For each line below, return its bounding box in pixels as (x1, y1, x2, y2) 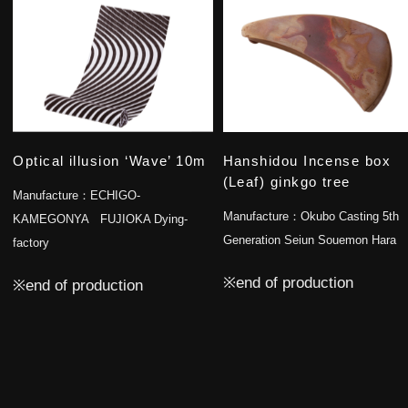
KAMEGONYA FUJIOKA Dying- (13, 212, 189, 227)
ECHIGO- (90, 189, 141, 203)
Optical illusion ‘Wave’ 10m (13, 153, 207, 168)
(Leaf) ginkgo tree (222, 174, 351, 189)
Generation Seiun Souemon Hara (222, 233, 396, 248)
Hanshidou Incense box (222, 153, 392, 168)
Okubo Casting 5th (300, 209, 399, 224)
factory (13, 236, 50, 250)
